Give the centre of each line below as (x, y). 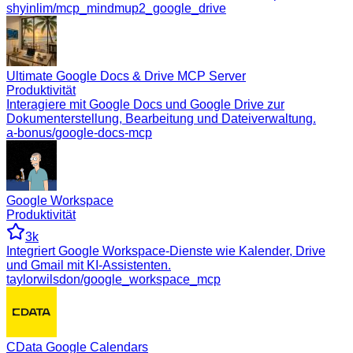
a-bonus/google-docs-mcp (79, 132)
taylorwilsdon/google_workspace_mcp (113, 279)
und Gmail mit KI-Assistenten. (89, 265)
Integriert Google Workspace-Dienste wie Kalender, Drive (166, 251)
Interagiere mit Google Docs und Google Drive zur (145, 104)
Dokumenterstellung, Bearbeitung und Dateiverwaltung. (161, 118)
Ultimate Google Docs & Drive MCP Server (126, 76)
